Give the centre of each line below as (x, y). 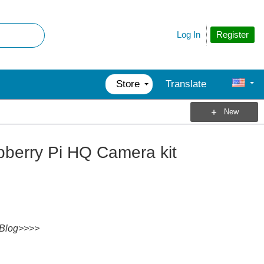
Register (232, 34)
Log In (189, 34)
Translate (186, 84)
